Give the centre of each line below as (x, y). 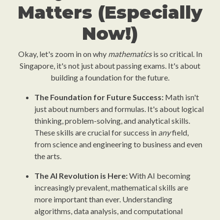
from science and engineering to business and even (118, 144)
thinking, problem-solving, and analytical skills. (112, 121)
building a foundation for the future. (110, 77)
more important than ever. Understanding (103, 199)
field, (179, 132)
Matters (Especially (110, 12)
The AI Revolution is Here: (81, 176)
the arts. (48, 156)
